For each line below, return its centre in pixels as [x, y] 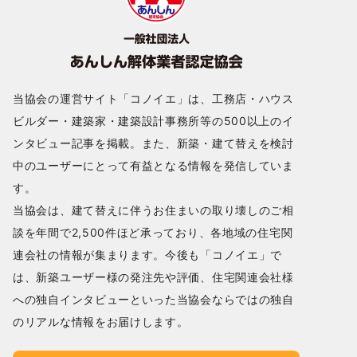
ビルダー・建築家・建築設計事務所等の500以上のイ [153, 121]
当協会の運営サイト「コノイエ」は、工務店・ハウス [153, 98]
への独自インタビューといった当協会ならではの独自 [153, 299]
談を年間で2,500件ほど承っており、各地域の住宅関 [153, 232]
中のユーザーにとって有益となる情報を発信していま [153, 165]
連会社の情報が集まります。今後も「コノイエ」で [148, 255]
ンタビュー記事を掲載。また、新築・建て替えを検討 [153, 143]
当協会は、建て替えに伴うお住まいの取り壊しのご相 [153, 210]
